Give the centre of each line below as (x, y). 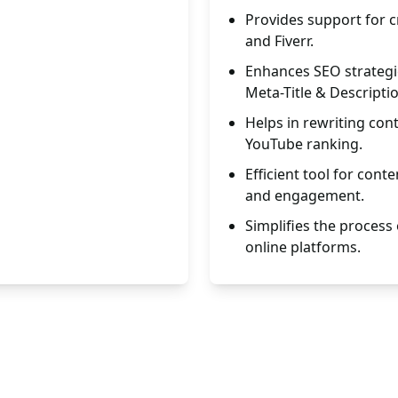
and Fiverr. (279, 41)
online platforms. (303, 247)
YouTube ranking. (304, 144)
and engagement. (305, 195)
